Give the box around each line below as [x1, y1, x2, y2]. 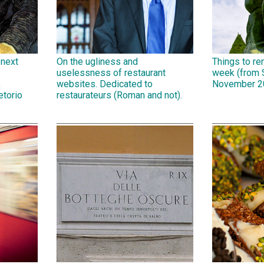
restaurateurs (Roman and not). [57, 89, 182, 101]
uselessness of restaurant [57, 67, 166, 78]
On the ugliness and [57, 55, 138, 67]
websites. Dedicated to [57, 78, 153, 90]
